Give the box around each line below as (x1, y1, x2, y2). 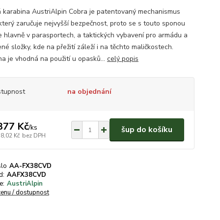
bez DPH (22, 131, 46, 139)
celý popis (107, 54, 138, 63)
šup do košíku (121, 124, 172, 135)
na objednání (67, 87, 111, 96)
